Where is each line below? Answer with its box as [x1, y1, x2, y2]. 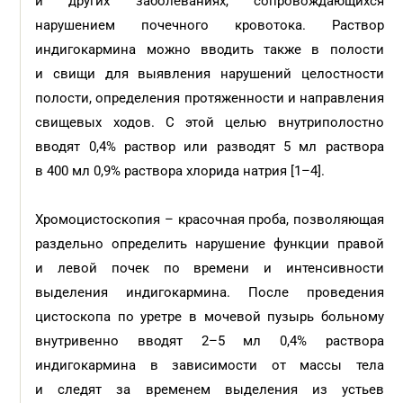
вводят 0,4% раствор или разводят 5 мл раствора [35, 139, 384, 155]
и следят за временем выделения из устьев [35, 381, 384, 398]
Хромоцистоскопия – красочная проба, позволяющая [35, 211, 384, 228]
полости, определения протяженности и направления [35, 90, 384, 106]
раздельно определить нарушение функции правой [35, 236, 384, 252]
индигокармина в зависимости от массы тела [35, 357, 384, 373]
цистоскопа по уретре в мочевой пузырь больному [35, 309, 384, 325]
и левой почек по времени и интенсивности [35, 260, 384, 276]
